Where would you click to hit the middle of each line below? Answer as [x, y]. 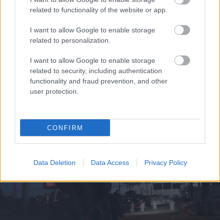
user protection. [54, 91]
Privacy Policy [165, 163]
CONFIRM [65, 128]
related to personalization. [70, 40]
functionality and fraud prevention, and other [99, 81]
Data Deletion [54, 163]
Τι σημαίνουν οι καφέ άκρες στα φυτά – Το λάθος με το [109, 100]
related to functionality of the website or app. [99, 10]
